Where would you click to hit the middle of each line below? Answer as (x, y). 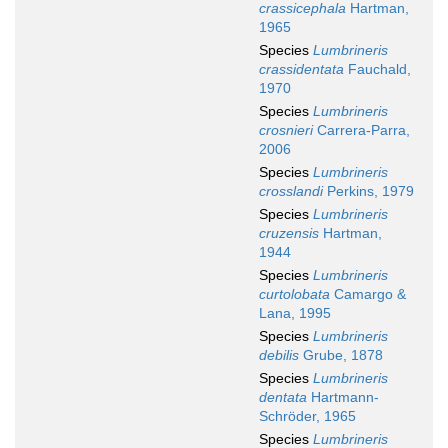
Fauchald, (377, 69)
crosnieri (286, 130)
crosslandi (291, 191)
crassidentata (301, 69)
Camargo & (368, 294)
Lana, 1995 (295, 313)
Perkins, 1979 (368, 191)
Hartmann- (343, 397)
